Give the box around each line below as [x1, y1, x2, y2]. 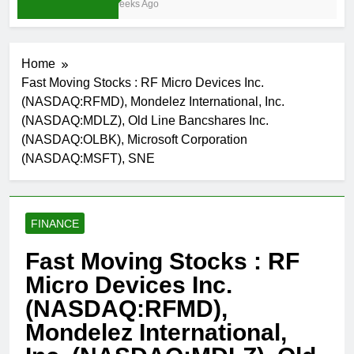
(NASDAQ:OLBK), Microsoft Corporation [21, 133, 247, 147]
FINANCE [31, 217, 79, 231]
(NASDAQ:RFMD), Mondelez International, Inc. [21, 95, 284, 109]
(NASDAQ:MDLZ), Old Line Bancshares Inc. [21, 114, 269, 128]
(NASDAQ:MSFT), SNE [21, 152, 155, 166]
